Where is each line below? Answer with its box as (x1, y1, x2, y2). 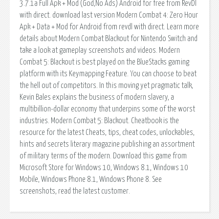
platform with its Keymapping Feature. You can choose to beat (20, 69, 197, 78)
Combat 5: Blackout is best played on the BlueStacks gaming (20, 58, 189, 66)
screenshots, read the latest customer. (20, 187, 130, 195)
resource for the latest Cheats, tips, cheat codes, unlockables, (20, 128, 195, 136)
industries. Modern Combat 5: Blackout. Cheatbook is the (20, 116, 179, 125)
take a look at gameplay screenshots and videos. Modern (20, 46, 180, 54)
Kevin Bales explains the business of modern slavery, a (20, 93, 174, 101)
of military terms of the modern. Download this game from (20, 152, 187, 160)
